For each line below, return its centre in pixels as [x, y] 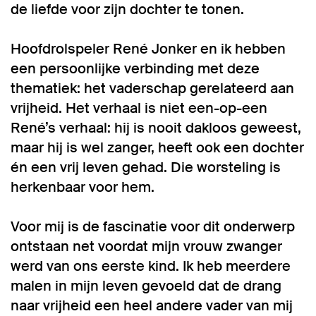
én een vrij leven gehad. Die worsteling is [146, 167]
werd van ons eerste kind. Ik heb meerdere [151, 266]
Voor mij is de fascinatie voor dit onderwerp [153, 226]
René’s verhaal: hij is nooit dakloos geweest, [156, 128]
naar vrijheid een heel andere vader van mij [152, 305]
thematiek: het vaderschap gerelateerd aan [152, 88]
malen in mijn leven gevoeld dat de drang [146, 286]
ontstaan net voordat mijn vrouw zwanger [146, 246]
